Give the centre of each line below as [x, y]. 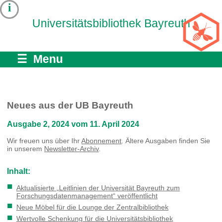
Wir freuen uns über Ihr [44, 141]
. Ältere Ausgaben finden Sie [166, 141]
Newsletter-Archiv [72, 149]
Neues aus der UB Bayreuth [70, 105]
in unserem [26, 149]
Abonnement [102, 141]
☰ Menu [40, 59]
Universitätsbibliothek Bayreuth [111, 24]
